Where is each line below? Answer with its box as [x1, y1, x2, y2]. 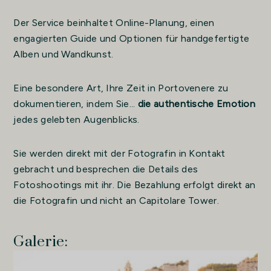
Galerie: [13, 232, 68, 251]
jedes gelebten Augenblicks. [13, 113, 140, 125]
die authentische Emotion [137, 97, 256, 109]
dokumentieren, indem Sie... [13, 97, 138, 109]
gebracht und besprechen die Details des [13, 163, 198, 175]
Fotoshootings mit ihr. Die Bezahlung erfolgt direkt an [13, 178, 256, 191]
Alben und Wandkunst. [13, 48, 114, 60]
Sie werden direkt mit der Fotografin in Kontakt [13, 147, 226, 159]
